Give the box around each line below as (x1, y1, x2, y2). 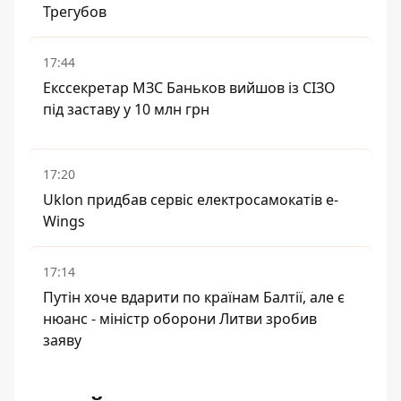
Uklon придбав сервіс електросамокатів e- (43, 190, 338, 209)
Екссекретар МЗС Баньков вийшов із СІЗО (43, 78, 336, 98)
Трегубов (43, 2, 107, 21)
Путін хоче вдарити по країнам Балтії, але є (43, 287, 345, 307)
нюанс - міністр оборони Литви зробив (43, 309, 317, 328)
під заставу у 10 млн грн (43, 99, 209, 119)
